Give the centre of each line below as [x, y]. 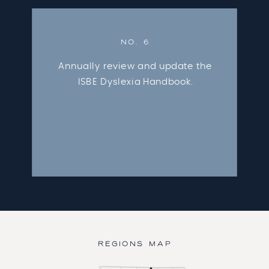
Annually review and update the [135, 66]
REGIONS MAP [134, 245]
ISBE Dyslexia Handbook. [135, 82]
